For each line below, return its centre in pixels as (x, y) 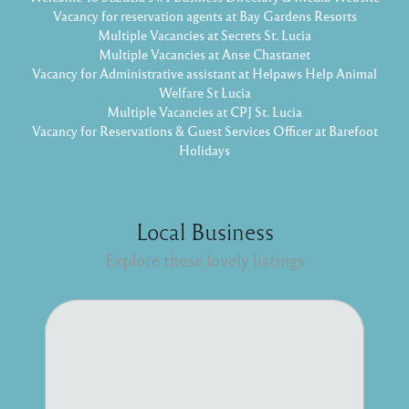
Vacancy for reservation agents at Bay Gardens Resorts (204, 16)
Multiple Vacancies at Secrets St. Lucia (204, 35)
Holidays (204, 150)
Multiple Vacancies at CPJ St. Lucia (204, 111)
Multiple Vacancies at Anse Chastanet (204, 54)
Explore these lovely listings (204, 260)
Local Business (204, 231)
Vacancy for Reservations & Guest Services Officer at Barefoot (204, 131)
